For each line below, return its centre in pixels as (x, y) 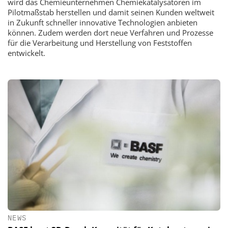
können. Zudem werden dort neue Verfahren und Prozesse (110, 32)
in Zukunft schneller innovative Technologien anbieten (103, 22)
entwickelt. (26, 53)
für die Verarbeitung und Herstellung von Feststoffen (100, 42)
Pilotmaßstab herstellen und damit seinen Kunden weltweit (111, 12)
